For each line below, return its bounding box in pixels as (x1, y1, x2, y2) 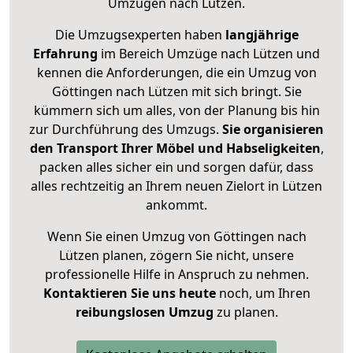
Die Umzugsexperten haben (54, 26, 225, 44)
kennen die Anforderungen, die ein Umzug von (36, 64, 317, 82)
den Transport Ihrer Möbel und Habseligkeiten (29, 139, 321, 158)
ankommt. (146, 196, 207, 214)
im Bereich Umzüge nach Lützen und (98, 45, 320, 63)
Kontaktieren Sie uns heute (43, 284, 216, 303)
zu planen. (213, 303, 278, 321)
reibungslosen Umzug (75, 303, 214, 321)
